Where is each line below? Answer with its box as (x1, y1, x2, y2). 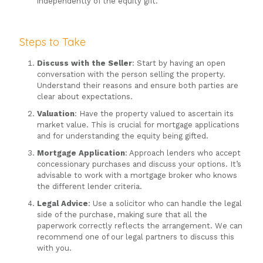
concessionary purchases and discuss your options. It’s (37, 160, 241, 169)
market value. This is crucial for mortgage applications (37, 120, 240, 130)
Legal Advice (37, 199, 88, 208)
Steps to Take (19, 35, 86, 49)
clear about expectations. (37, 92, 133, 102)
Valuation (37, 109, 75, 119)
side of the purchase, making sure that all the (37, 210, 207, 220)
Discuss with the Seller (37, 59, 132, 68)
